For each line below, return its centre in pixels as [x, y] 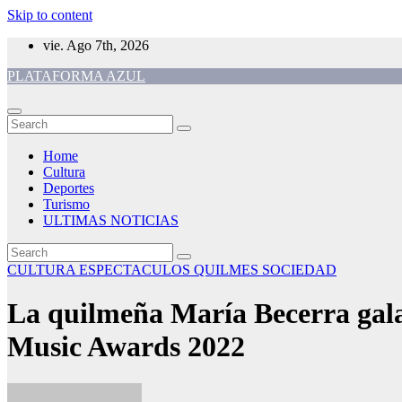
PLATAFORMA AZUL [76, 76]
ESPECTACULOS [136, 270]
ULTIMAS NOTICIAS [111, 220]
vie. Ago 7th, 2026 [96, 45]
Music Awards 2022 [126, 347]
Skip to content [50, 15]
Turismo [66, 204]
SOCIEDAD [299, 270]
